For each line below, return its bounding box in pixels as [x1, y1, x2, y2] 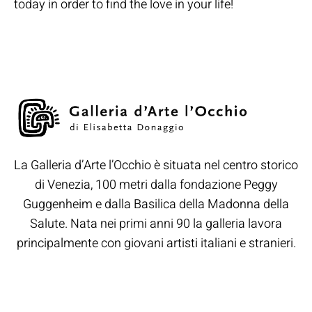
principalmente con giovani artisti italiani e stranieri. [16, 234, 296, 253]
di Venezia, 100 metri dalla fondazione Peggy [34, 175, 278, 195]
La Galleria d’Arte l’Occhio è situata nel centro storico [14, 156, 298, 175]
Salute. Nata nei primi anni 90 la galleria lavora [30, 214, 282, 234]
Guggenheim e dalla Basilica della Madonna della [23, 195, 289, 214]
